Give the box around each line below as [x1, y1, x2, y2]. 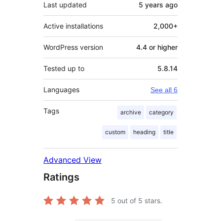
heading [133, 128, 155, 136]
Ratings [43, 171, 79, 183]
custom [105, 128, 125, 136]
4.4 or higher [136, 42, 178, 51]
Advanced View [43, 154, 102, 165]
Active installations [43, 21, 103, 30]
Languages [43, 85, 79, 94]
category [149, 108, 174, 116]
